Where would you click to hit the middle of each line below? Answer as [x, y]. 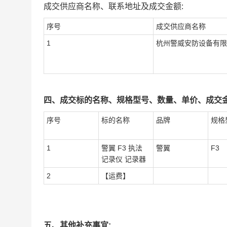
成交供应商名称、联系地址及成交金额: [113, 6]
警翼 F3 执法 [122, 148]
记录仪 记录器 [124, 159]
